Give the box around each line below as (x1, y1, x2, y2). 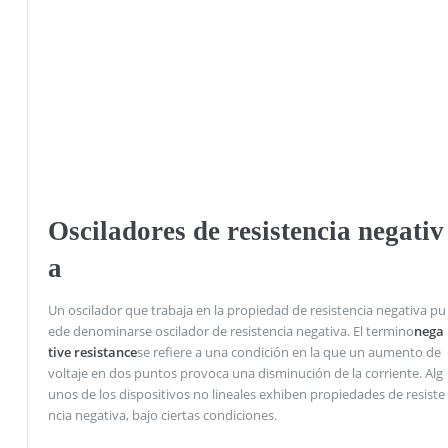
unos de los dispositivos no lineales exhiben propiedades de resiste (47, 385, 445, 404)
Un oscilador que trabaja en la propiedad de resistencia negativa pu (47, 301, 446, 320)
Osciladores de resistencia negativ (47, 215, 444, 246)
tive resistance (47, 343, 137, 362)
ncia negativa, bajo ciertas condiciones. (47, 406, 277, 425)
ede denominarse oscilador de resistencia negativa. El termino (47, 322, 414, 341)
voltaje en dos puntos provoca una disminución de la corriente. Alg (47, 364, 443, 383)
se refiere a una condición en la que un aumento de (136, 343, 441, 362)
